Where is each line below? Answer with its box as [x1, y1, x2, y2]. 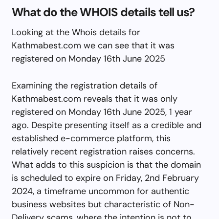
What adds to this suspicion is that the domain [12, 158, 201, 171]
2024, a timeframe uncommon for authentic [12, 185, 189, 197]
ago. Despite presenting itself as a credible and [12, 119, 201, 131]
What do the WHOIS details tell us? [12, 4, 195, 20]
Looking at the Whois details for [12, 26, 140, 38]
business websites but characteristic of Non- [12, 198, 195, 210]
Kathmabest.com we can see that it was [12, 39, 175, 51]
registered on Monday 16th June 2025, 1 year [12, 106, 192, 118]
